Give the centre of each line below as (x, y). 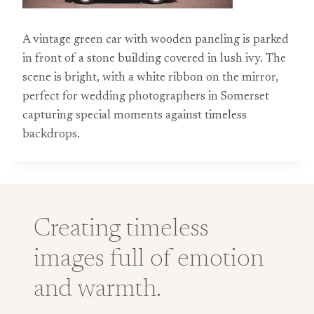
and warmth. (97, 290)
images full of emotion (149, 260)
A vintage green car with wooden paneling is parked (156, 40)
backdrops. (51, 135)
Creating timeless (121, 230)
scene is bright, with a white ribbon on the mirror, (150, 78)
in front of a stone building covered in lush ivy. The (154, 59)
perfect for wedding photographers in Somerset (146, 97)
